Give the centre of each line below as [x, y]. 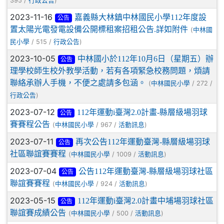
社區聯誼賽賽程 [38, 153]
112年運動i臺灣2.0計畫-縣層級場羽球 [142, 112]
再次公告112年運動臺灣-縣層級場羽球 [142, 141]
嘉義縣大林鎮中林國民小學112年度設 [140, 17]
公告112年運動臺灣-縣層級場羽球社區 [145, 171]
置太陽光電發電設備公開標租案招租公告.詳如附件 [99, 29]
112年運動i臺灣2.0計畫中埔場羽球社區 [145, 200]
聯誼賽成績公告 [38, 212]
